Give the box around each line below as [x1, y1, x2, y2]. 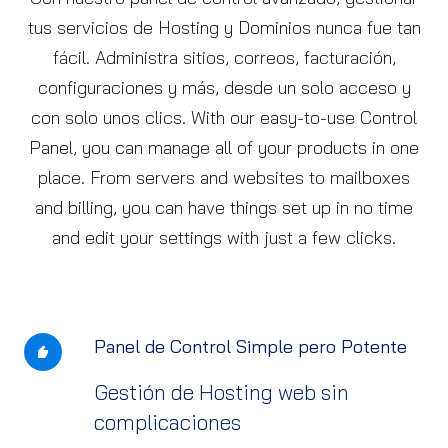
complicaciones [94, 409, 241, 435]
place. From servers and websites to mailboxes [38, 166, 410, 189]
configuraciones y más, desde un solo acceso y [37, 76, 411, 99]
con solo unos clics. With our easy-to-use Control [31, 106, 417, 129]
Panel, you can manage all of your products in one [29, 136, 419, 159]
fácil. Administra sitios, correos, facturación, [52, 46, 396, 69]
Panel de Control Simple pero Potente [94, 335, 407, 358]
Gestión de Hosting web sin [94, 379, 349, 405]
